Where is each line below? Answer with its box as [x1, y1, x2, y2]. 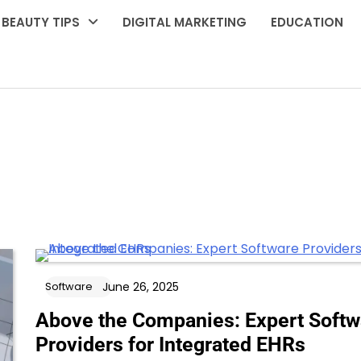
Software [44, 280, 93, 294]
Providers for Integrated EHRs [35, 333, 305, 357]
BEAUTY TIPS [2, 14, 81, 31]
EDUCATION [271, 14, 344, 31]
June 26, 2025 [102, 279, 179, 296]
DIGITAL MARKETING [122, 14, 247, 31]
